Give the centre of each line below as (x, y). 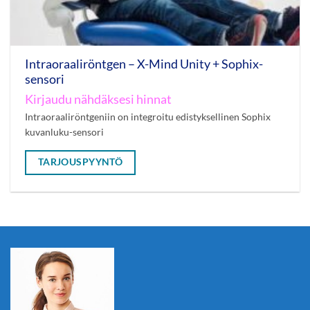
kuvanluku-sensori (64, 131)
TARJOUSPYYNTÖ (80, 162)
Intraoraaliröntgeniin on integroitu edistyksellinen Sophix (147, 116)
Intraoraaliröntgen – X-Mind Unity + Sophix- (144, 64)
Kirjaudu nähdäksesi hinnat (98, 99)
